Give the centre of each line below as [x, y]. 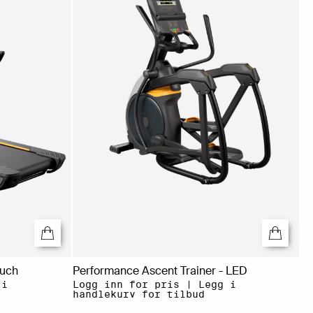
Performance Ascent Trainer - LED [160, 271]
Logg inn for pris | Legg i [154, 285]
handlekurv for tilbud [138, 294]
